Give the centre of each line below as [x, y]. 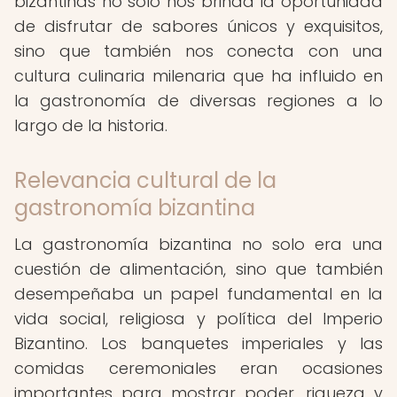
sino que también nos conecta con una [198, 51]
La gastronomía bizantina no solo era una [198, 244]
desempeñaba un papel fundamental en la [198, 294]
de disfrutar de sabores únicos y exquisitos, [198, 26]
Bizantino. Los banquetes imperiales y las [198, 343]
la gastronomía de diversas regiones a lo [198, 101]
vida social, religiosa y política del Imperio [198, 319]
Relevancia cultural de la [145, 180]
